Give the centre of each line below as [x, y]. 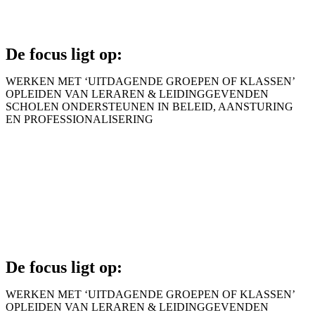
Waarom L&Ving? [101, 146]
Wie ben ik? [77, 207]
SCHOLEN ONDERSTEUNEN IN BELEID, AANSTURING [149, 107]
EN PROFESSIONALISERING [79, 119]
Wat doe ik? [77, 176]
